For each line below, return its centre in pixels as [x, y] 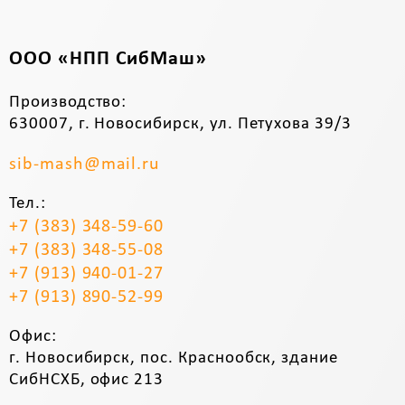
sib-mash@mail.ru [85, 165]
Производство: [68, 103]
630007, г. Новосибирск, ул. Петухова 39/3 [180, 125]
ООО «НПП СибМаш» [108, 59]
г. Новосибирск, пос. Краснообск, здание [174, 359]
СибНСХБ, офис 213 [87, 381]
